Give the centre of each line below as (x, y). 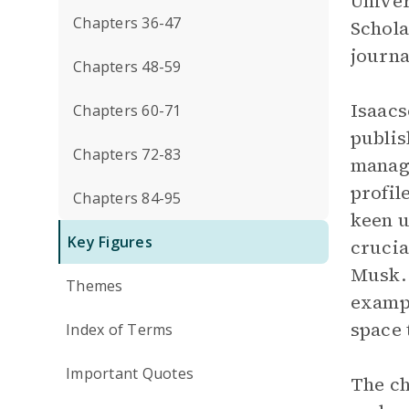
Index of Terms (120, 330)
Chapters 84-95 (127, 198)
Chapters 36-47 (127, 23)
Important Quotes (130, 373)
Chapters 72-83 (127, 154)
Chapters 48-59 (127, 67)
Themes (94, 286)
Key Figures (110, 242)
